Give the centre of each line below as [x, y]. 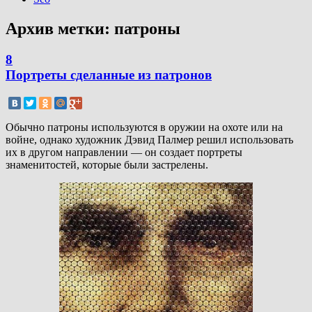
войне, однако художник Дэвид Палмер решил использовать [149, 140]
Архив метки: [60, 29]
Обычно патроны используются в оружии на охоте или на [144, 127]
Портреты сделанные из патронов [109, 75]
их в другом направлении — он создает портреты [124, 153]
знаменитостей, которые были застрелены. [107, 165]
